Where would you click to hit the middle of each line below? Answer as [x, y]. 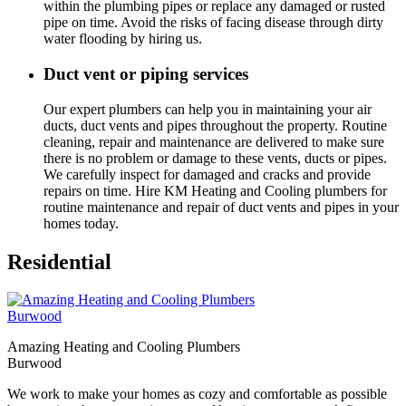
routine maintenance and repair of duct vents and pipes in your [221, 207]
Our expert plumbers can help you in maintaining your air [208, 109]
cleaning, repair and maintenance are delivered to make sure [214, 141]
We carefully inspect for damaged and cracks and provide [207, 174]
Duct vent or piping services [146, 73]
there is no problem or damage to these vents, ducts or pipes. [215, 158]
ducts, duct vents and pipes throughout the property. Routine [215, 125]
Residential [59, 261]
